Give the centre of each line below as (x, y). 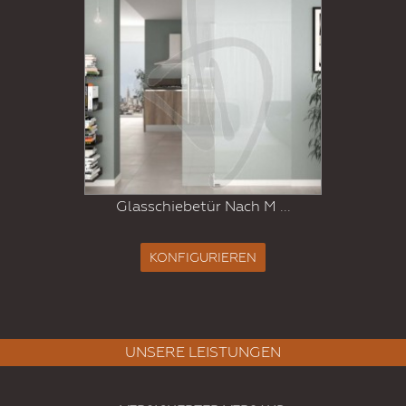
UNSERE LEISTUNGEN (203, 353)
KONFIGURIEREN (203, 258)
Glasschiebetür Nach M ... (203, 207)
